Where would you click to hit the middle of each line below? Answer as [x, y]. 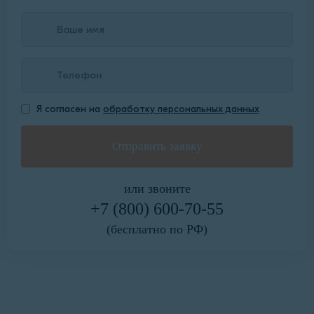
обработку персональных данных [181, 109]
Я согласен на [70, 109]
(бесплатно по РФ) [157, 230]
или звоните [157, 189]
